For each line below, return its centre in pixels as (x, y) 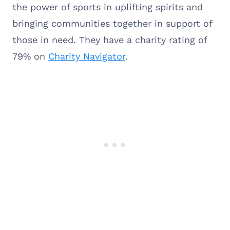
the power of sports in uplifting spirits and (108, 7)
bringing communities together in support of (112, 23)
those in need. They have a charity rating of (110, 40)
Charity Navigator (87, 56)
